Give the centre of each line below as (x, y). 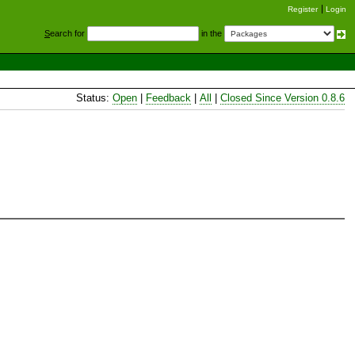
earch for (69, 33)
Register (303, 9)
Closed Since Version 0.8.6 (282, 97)
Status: (94, 97)
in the (212, 33)
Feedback (168, 97)
